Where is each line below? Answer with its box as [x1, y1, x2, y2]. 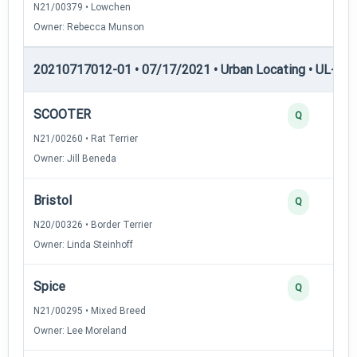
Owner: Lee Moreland [33, 324, 127, 336]
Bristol [33, 192, 72, 208]
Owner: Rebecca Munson [33, 21, 144, 33]
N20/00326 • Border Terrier [33, 218, 152, 230]
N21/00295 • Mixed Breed [33, 304, 146, 316]
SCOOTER [33, 106, 91, 122]
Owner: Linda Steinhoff [33, 238, 133, 250]
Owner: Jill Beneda [33, 152, 116, 164]
